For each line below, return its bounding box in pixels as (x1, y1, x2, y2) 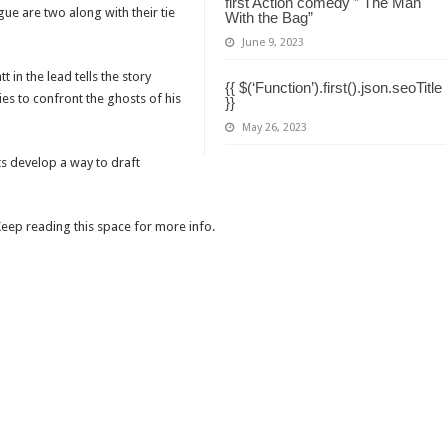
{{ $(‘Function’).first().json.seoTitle (224, 78, 442, 96)
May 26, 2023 (241, 120, 307, 134)
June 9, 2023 (241, 35, 304, 49)
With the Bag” (224, 8, 313, 26)
